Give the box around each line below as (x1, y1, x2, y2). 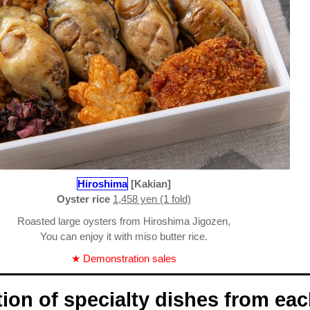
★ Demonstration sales (71, 253, 176, 265)
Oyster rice (57, 193, 110, 206)
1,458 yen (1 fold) (113, 193, 191, 206)
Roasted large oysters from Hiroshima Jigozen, (17, 215, 230, 228)
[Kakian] (131, 178, 171, 190)
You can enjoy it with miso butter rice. (40, 230, 208, 243)
